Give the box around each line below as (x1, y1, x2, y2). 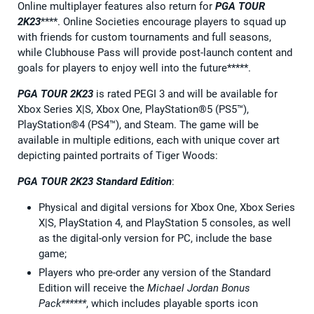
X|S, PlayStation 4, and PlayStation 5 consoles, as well (39, 216, 291, 229)
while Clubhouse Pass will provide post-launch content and (18, 46, 292, 59)
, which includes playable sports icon (86, 296, 258, 310)
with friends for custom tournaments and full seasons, (18, 30, 271, 43)
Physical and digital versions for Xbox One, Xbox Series (39, 200, 295, 214)
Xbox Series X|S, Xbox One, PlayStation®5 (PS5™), (18, 102, 249, 116)
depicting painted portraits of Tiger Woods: (18, 149, 218, 162)
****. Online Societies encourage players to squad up (41, 15, 286, 28)
